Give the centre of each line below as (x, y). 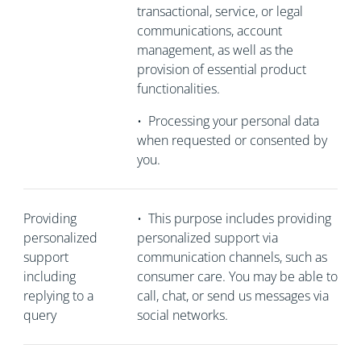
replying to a (58, 296)
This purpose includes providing (239, 218)
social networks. (182, 315)
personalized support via (207, 238)
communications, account (209, 31)
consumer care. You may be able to (237, 276)
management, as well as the (215, 50)
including (49, 276)
